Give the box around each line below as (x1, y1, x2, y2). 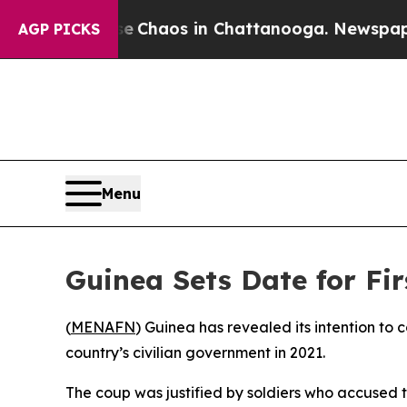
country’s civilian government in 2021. (65, 342, 325, 362)
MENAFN (71, 317, 135, 336)
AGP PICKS (18, 20, 100, 38)
